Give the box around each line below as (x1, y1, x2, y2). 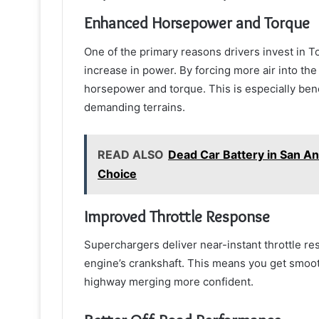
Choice (98, 166, 137, 181)
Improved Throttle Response (84, 206, 270, 226)
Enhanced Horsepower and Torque (84, 13, 310, 33)
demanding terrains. (84, 100, 185, 114)
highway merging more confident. (84, 275, 253, 289)
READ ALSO (98, 147, 164, 162)
